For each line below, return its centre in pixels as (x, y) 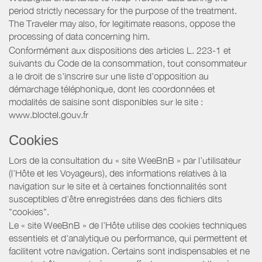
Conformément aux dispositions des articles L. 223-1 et (120, 50)
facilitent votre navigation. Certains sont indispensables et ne (129, 251)
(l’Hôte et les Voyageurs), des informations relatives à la (118, 173)
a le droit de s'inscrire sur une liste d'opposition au (109, 76)
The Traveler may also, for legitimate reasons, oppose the (122, 24)
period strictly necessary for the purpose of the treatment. (123, 11)
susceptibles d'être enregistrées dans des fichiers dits (116, 199)
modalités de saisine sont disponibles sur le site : (106, 101)
